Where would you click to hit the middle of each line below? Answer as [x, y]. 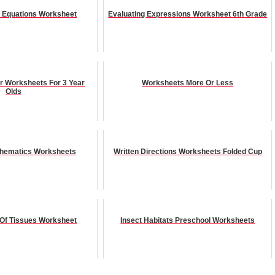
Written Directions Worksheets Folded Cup [188, 151]
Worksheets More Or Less [188, 83]
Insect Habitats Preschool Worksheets [188, 220]
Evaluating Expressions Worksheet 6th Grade [188, 14]
